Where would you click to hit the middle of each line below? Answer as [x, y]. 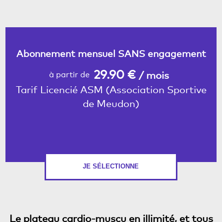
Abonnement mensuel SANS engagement [111, 53]
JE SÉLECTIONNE [111, 166]
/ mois [154, 75]
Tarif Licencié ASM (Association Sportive [111, 90]
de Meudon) [111, 104]
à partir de [69, 74]
